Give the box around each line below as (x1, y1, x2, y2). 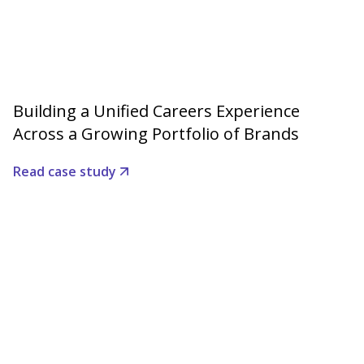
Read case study (13, 162, 116, 181)
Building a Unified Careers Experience (13, 100, 300, 123)
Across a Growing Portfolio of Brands (13, 123, 299, 145)
